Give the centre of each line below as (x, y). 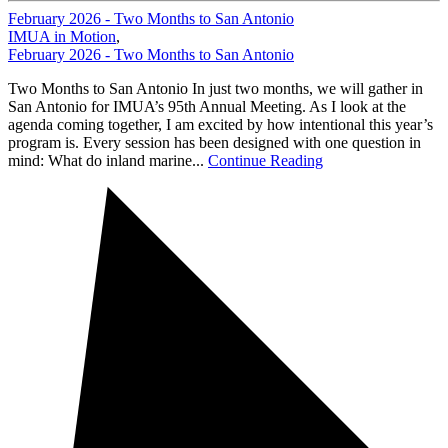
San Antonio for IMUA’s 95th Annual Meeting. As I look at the (207, 107)
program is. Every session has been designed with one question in (214, 143)
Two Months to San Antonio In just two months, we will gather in (215, 89)
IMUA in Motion (62, 37)
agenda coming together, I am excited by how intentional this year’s (220, 125)
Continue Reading (265, 161)
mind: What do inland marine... (108, 161)
